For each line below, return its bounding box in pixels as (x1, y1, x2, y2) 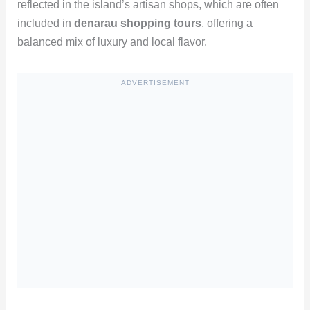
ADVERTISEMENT (120, 78, 190, 86)
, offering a (201, 17, 253, 29)
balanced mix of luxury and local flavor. (17, 35, 207, 48)
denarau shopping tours (73, 17, 201, 29)
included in (17, 17, 74, 29)
